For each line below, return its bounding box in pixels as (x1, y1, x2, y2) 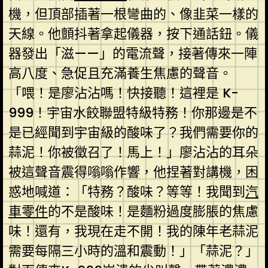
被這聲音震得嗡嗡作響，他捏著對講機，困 (8, 162, 258, 181)
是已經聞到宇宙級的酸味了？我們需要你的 (8, 123, 258, 142)
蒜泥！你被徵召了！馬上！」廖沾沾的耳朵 (8, 142, 258, 162)
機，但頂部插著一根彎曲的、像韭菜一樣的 (8, 4, 258, 23)
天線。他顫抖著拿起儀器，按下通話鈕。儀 (8, 24, 258, 43)
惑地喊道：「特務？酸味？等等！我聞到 (8, 182, 245, 201)
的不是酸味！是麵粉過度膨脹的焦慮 (47, 202, 258, 221)
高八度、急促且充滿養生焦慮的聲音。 (8, 63, 232, 83)
